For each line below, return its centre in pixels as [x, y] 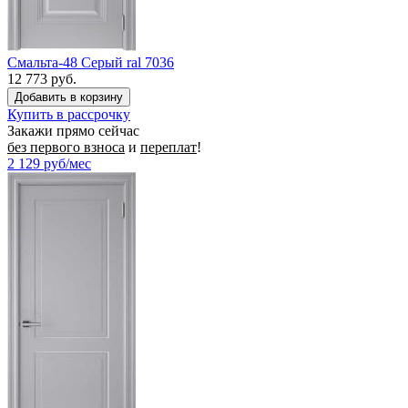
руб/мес [67, 163]
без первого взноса [66, 147]
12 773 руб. [42, 78]
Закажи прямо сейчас [73, 130]
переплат [168, 147]
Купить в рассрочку [69, 114]
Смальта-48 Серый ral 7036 [91, 62]
